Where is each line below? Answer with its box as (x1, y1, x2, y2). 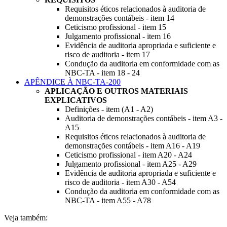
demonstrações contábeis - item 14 (65, 13, 174, 22)
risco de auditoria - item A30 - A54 (65, 177, 176, 186)
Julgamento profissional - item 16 (65, 31, 171, 41)
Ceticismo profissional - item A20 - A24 (65, 150, 192, 159)
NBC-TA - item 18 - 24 (65, 68, 140, 77)
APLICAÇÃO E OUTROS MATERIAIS (45, 86, 188, 95)
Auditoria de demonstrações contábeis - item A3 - (65, 113, 222, 123)
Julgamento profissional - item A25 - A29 (65, 159, 197, 168)
